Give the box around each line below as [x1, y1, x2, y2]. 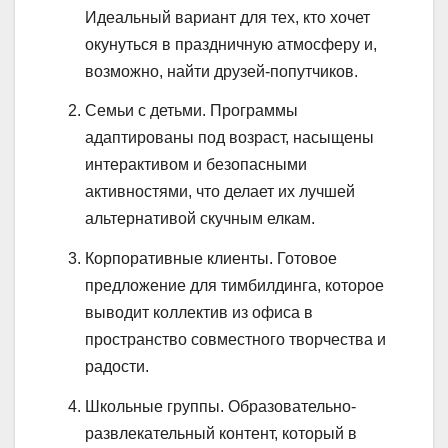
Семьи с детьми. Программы [85, 102, 298, 120]
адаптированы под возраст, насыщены [85, 129, 374, 147]
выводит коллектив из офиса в [85, 304, 313, 322]
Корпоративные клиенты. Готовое [85, 250, 337, 268]
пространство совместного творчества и [85, 331, 386, 349]
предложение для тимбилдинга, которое [85, 277, 384, 295]
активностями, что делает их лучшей [85, 183, 355, 201]
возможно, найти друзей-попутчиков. [85, 62, 358, 80]
